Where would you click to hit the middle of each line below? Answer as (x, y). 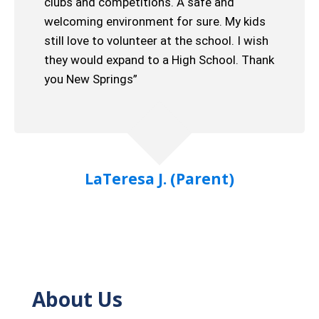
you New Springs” (91, 79)
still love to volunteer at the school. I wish (156, 41)
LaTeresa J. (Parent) (159, 179)
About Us (77, 299)
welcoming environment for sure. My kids (155, 21)
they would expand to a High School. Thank (159, 60)
